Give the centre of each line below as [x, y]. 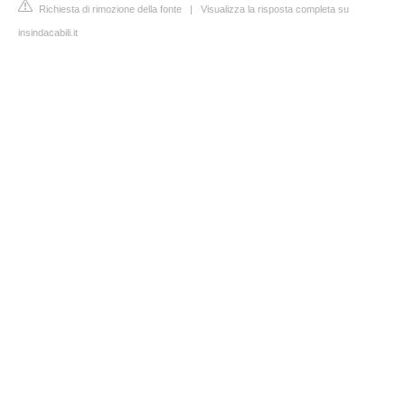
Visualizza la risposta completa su [275, 9]
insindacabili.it [48, 33]
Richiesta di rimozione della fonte [109, 9]
